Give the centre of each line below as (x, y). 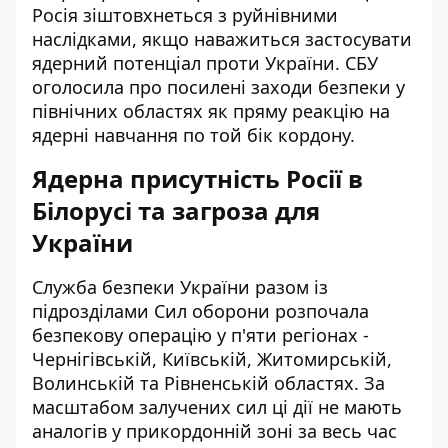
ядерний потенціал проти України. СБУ (205, 62)
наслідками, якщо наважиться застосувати (222, 38)
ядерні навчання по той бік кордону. (193, 134)
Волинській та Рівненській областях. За (208, 382)
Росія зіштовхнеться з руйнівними (185, 14)
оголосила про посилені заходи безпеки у (218, 86)
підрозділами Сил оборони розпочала (200, 310)
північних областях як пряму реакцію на (211, 110)
